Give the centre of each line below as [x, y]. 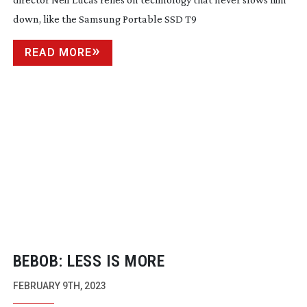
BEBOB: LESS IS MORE [89, 261]
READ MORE [58, 53]
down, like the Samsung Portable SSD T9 [105, 19]
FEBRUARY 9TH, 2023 [59, 286]
